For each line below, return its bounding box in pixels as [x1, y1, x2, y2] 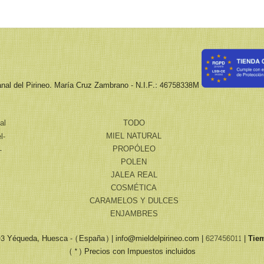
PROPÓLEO [112, 142, 156, 156]
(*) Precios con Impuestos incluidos [68, 245, 196, 259]
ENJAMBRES [110, 207, 158, 221]
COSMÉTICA [111, 181, 157, 195]
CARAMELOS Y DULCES [89, 194, 179, 208]
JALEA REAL [110, 168, 157, 182]
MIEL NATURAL [106, 129, 161, 143]
